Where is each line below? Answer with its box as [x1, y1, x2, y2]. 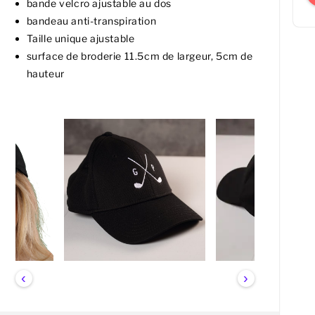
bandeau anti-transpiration [26, 15, 157, 27]
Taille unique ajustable [26, 32, 135, 45]
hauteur [26, 67, 65, 80]
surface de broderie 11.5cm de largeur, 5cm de [26, 50, 253, 63]
